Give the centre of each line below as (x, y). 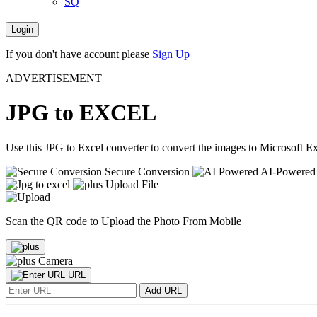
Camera (56, 260)
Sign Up (171, 54)
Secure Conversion (147, 171)
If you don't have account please (79, 54)
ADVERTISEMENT (54, 78)
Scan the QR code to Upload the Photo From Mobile (123, 221)
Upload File (131, 184)
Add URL (163, 290)
